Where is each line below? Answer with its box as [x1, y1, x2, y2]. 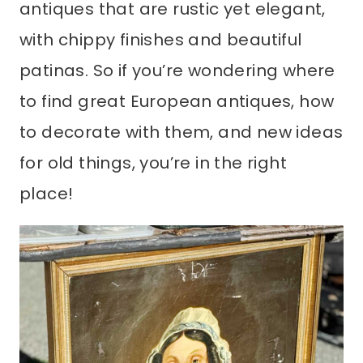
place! [19, 182, 74, 205]
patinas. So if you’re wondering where [19, 59, 335, 82]
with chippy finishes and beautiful [19, 28, 302, 51]
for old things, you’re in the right [19, 152, 287, 174]
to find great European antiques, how [19, 90, 335, 113]
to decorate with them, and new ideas [19, 121, 344, 143]
